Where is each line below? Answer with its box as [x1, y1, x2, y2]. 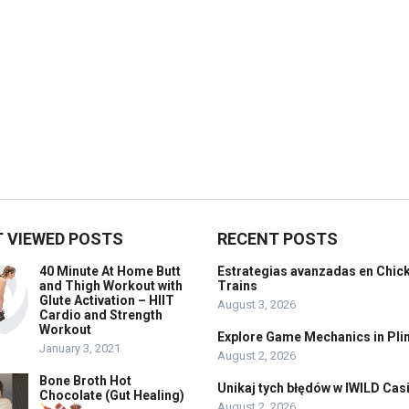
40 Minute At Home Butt [39, 264, 181, 278]
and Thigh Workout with [39, 278, 183, 293]
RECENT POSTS [217, 229, 338, 248]
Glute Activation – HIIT [39, 293, 174, 308]
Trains [217, 278, 257, 293]
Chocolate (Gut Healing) [39, 388, 184, 403]
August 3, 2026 [217, 298, 296, 311]
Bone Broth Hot [39, 373, 131, 388]
